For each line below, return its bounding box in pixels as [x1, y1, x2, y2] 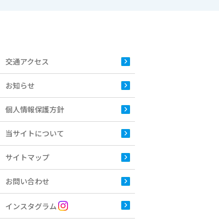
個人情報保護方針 [5, 104, 64, 114]
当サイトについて [5, 128, 64, 138]
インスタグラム [5, 200, 58, 211]
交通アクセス [5, 56, 49, 66]
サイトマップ [5, 152, 49, 162]
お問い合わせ [5, 175, 49, 186]
